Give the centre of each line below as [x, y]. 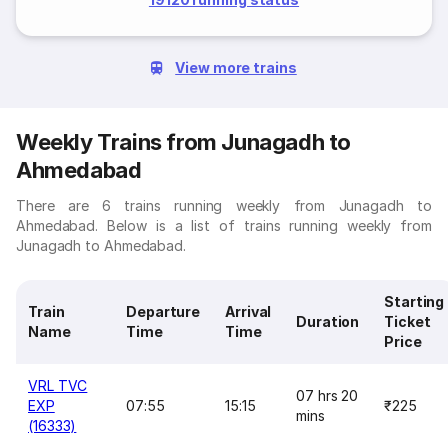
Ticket [407, 321]
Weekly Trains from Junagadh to [184, 142]
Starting [414, 301]
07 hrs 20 [327, 395]
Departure [163, 311]
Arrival [248, 311]
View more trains [236, 67]
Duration [328, 321]
